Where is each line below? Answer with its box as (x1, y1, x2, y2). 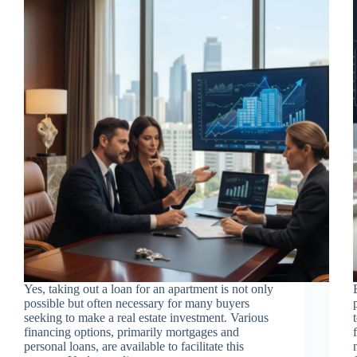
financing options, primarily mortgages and (24, 324, 239, 339)
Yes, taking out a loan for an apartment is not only (24, 281, 273, 296)
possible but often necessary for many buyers (24, 296, 249, 310)
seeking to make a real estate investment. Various (24, 310, 269, 324)
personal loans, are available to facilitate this (24, 339, 244, 353)
